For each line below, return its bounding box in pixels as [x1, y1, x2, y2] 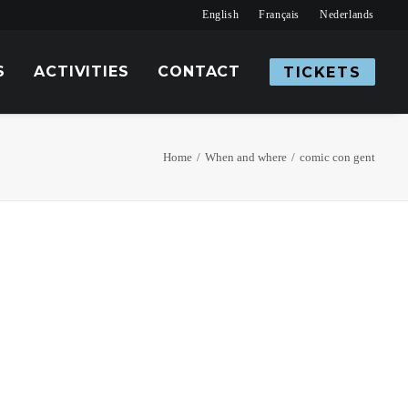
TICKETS [283, 64, 362, 81]
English [202, 8, 240, 21]
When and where [205, 150, 287, 164]
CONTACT [158, 63, 240, 80]
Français [259, 8, 301, 21]
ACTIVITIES [34, 63, 129, 80]
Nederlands [320, 8, 375, 21]
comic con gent [300, 150, 375, 164]
